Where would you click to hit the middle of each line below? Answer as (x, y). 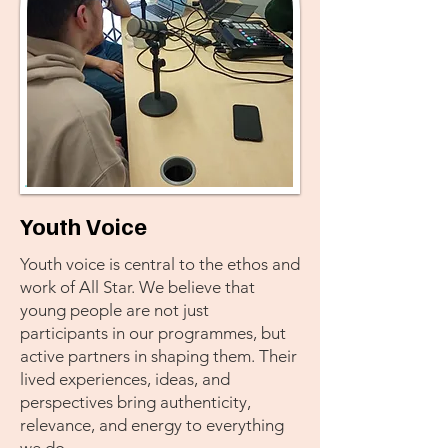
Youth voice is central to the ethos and (160, 264)
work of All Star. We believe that (137, 287)
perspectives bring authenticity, (135, 402)
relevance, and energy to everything (152, 425)
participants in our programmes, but (153, 333)
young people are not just (114, 310)
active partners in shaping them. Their (158, 356)
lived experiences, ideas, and (125, 379)
